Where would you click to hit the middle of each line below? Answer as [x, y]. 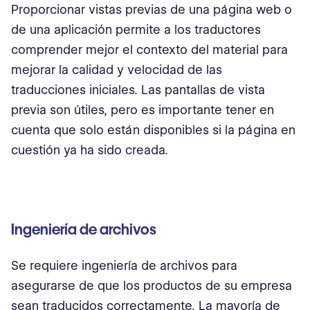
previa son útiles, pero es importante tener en [143, 110]
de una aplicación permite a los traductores [136, 29]
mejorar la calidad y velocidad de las [117, 70]
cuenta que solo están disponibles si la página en [153, 130]
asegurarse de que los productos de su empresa [152, 285]
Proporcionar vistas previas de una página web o [152, 9]
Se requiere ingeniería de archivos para [124, 265]
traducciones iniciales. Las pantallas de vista [138, 90]
